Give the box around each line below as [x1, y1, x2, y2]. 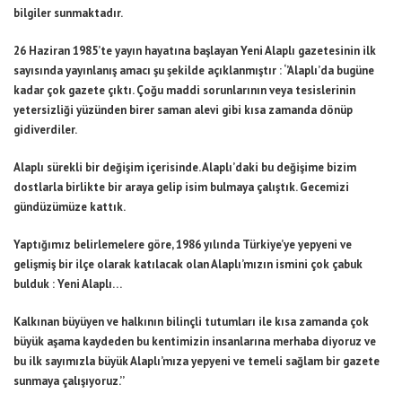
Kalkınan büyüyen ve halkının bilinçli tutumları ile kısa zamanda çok [13, 314, 369, 329]
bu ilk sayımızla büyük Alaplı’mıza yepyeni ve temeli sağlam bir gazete [13, 354, 380, 369]
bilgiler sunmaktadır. [13, 5, 123, 21]
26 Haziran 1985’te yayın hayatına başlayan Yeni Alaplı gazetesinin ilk [13, 43, 376, 58]
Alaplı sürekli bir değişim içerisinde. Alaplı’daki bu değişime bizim [13, 160, 356, 175]
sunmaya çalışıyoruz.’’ [13, 373, 125, 389]
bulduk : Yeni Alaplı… [13, 276, 122, 292]
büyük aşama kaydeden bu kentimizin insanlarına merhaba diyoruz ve [13, 334, 376, 349]
